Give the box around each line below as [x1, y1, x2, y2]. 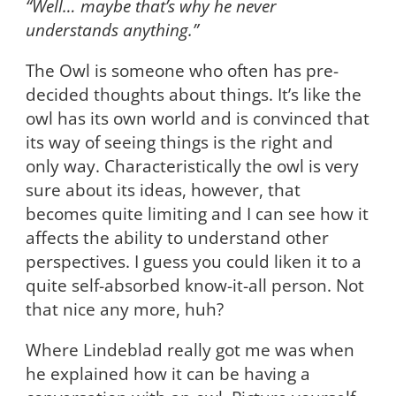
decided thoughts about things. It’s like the [25, 82, 362, 105]
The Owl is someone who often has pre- [25, 58, 339, 81]
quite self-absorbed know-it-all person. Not [25, 273, 364, 296]
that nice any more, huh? [25, 297, 224, 320]
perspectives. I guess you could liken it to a [25, 249, 362, 272]
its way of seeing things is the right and [25, 130, 333, 153]
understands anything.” [25, 19, 199, 42]
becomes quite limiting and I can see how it [25, 202, 369, 225]
